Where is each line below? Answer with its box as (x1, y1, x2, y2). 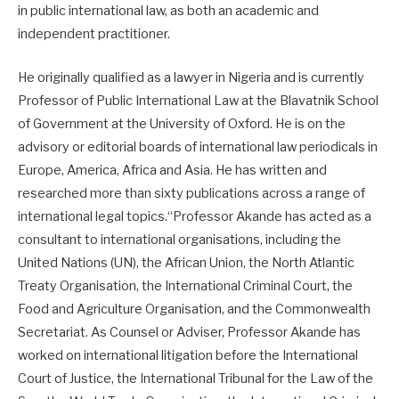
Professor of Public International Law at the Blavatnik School (18, 92, 379, 109)
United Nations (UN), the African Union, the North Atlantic (18, 254, 354, 271)
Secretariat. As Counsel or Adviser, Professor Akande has (18, 323, 361, 340)
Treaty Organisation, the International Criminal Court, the (18, 277, 353, 294)
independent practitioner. (18, 26, 170, 43)
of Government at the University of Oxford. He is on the (18, 115, 346, 132)
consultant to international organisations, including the (18, 231, 341, 248)
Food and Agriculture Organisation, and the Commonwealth (18, 300, 370, 317)
